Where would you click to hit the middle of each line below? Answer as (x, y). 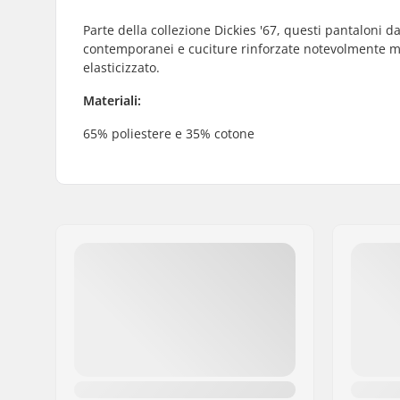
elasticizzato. (121, 67)
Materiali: (112, 100)
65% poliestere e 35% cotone (169, 133)
